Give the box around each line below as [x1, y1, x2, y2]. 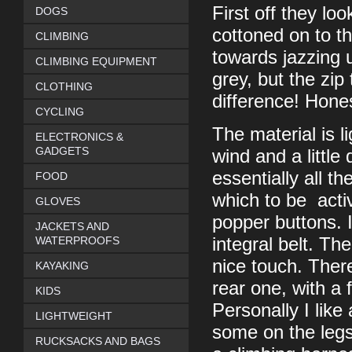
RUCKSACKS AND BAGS [35, 335, 160, 347]
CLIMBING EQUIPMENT [35, 55, 157, 68]
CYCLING [35, 105, 84, 118]
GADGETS [35, 145, 89, 157]
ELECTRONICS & [35, 130, 123, 143]
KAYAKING [35, 259, 89, 272]
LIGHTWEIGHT [35, 310, 112, 322]
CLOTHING [35, 80, 93, 93]
